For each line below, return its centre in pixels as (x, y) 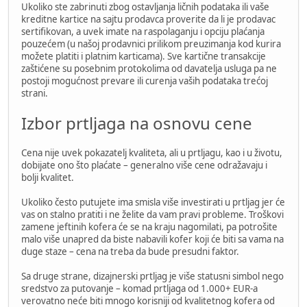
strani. (35, 93)
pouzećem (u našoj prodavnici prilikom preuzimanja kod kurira (151, 44)
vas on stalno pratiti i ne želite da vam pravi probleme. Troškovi (152, 214)
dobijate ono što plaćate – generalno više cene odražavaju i (144, 165)
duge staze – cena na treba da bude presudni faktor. (130, 251)
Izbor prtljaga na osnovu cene (137, 123)
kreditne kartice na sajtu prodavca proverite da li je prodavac (148, 19)
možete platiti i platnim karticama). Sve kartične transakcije (144, 56)
